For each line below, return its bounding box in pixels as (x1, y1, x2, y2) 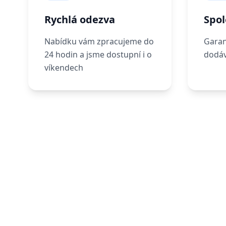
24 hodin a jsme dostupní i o (44, 49, 152, 61)
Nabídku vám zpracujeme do (44, 36, 154, 47)
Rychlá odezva (44, 13, 115, 27)
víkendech (44, 62, 83, 74)
